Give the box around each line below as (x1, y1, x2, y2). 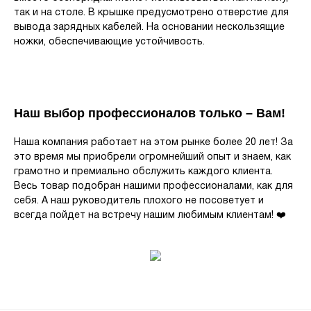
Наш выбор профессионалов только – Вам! (14, 106, 285, 121)
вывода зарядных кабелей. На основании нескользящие (14, 23, 285, 33)
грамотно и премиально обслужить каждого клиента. (14, 167, 273, 177)
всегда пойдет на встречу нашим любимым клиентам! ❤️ (14, 211, 286, 221)
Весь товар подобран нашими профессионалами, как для (14, 182, 293, 192)
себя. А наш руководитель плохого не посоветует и (14, 196, 264, 206)
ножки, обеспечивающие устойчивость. (14, 37, 205, 47)
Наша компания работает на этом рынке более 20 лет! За (14, 138, 293, 148)
